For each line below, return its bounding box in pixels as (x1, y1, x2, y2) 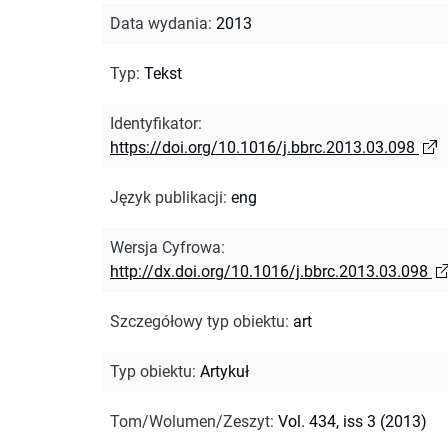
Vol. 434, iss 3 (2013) (278, 411, 427, 431)
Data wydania (110, 13, 208, 33)
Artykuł (200, 361, 249, 381)
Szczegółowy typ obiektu (110, 311, 285, 331)
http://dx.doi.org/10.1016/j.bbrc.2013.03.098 (110, 261, 428, 281)
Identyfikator (110, 113, 198, 133)
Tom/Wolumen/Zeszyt (110, 411, 270, 431)
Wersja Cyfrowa (110, 237, 221, 257)
